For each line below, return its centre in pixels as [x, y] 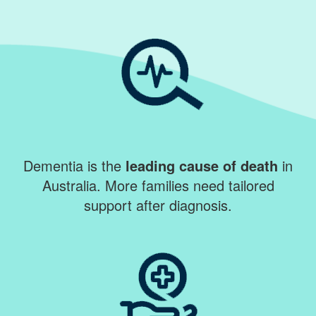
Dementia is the [72, 165]
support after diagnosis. [158, 205]
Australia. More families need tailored [158, 185]
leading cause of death [200, 165]
